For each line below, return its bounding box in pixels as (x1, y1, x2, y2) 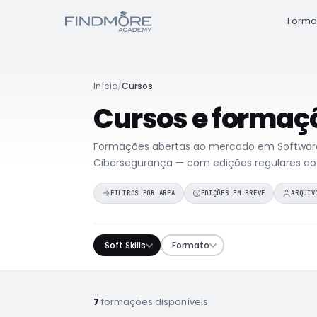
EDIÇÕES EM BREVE (200, 189, 266, 197)
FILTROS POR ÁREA (110, 189, 175, 197)
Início (93, 80, 117, 92)
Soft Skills (104, 238, 146, 251)
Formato (171, 238, 209, 251)
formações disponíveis (99, 295, 208, 309)
